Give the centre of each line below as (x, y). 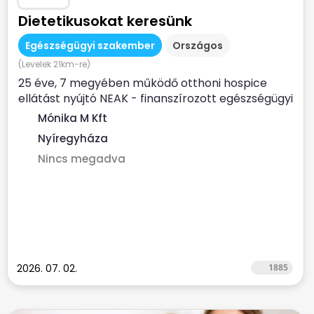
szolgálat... (46, 114)
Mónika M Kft (73, 118)
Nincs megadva (82, 159)
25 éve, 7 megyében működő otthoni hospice (143, 83)
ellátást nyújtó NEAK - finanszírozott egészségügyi (156, 98)
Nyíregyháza (73, 138)
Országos (198, 46)
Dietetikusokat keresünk (105, 21)
